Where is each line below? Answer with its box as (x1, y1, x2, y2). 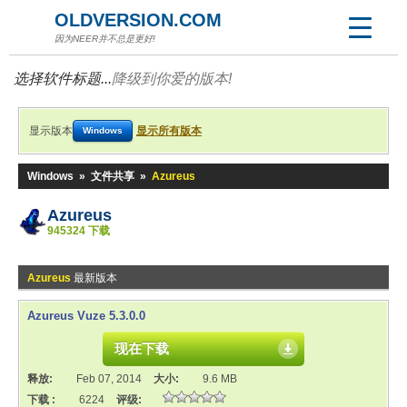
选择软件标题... (14, 71, 112, 86)
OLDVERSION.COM (55, 10, 222, 30)
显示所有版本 (136, 124, 202, 137)
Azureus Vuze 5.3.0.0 (27, 309, 145, 323)
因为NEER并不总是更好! (55, 34, 155, 44)
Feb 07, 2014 (76, 372, 142, 385)
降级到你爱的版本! (112, 71, 232, 86)
